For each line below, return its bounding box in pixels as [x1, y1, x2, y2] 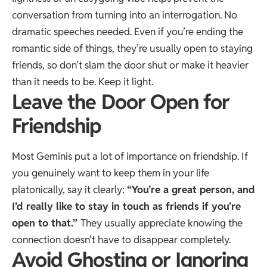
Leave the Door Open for [12, 89, 230, 116]
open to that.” [12, 216, 80, 229]
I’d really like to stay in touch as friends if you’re [12, 199, 241, 213]
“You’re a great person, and [127, 182, 255, 196]
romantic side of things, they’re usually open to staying [12, 42, 253, 55]
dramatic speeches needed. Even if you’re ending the [12, 25, 243, 39]
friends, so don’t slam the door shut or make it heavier [12, 58, 249, 72]
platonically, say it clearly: [12, 182, 127, 196]
